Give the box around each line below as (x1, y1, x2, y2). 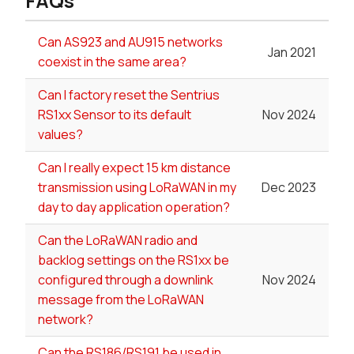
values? (38, 126, 83, 144)
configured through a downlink (38, 271, 213, 289)
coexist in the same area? (38, 53, 186, 71)
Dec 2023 (262, 179, 316, 197)
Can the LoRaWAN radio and (38, 232, 198, 250)
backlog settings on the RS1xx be (38, 251, 229, 269)
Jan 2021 (268, 43, 316, 61)
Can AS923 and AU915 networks (38, 33, 223, 51)
